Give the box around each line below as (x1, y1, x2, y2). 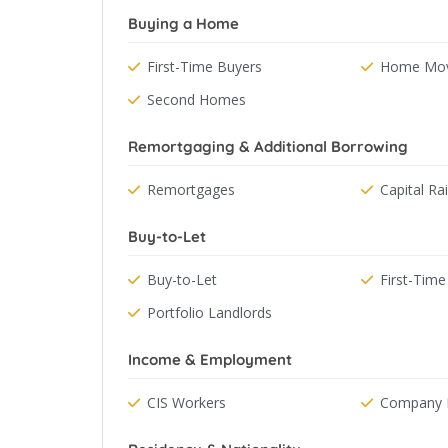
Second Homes (147, 90, 246, 109)
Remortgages (147, 180, 235, 199)
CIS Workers (147, 393, 226, 412)
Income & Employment (128, 350, 292, 369)
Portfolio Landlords (147, 303, 272, 322)
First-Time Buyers (147, 57, 262, 76)
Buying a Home (128, 14, 239, 33)
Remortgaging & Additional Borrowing (128, 137, 408, 156)
